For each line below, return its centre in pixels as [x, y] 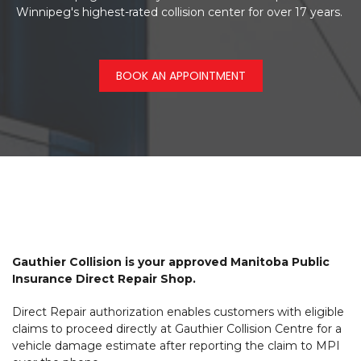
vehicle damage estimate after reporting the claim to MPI [176, 346]
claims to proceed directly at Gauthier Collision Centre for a [177, 329]
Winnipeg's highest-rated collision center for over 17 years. [180, 12]
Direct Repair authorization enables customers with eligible [178, 312]
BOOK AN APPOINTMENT [180, 76]
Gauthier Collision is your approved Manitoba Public [171, 262]
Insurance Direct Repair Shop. [104, 279]
